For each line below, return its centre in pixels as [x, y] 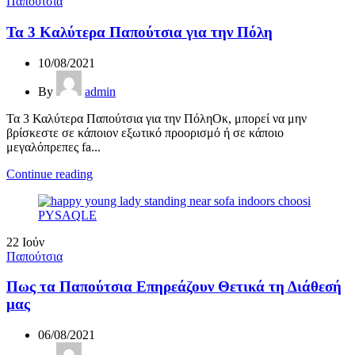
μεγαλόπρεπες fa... [53, 147]
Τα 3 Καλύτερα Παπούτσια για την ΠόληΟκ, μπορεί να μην [157, 118]
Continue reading [50, 174]
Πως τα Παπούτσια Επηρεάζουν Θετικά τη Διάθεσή [174, 287]
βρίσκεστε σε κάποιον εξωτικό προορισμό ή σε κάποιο [145, 132]
